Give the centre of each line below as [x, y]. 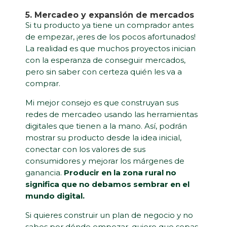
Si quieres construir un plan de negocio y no [109, 215]
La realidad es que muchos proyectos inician [110, 49]
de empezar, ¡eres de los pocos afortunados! [110, 37]
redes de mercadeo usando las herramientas [111, 115]
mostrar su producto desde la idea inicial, [103, 138]
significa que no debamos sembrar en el [107, 184]
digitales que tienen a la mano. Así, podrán [106, 126]
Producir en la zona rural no [120, 173]
